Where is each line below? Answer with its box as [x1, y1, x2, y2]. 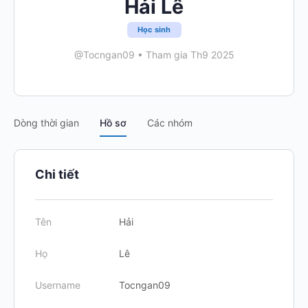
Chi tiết [35, 167, 79, 181]
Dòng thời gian [14, 117, 79, 129]
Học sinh [137, 25, 171, 34]
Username [35, 279, 80, 291]
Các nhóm [147, 117, 192, 129]
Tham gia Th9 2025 [142, 49, 234, 60]
